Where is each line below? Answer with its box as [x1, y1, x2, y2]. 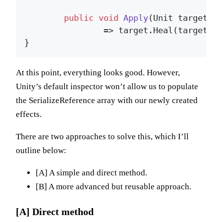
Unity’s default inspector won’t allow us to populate [16, 82, 198, 92]
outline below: [16, 146, 66, 156]
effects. [16, 110, 42, 119]
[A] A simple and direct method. [36, 168, 147, 178]
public [64, 13, 94, 23]
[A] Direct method [16, 206, 94, 217]
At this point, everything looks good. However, [16, 68, 180, 78]
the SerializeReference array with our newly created [16, 96, 198, 106]
